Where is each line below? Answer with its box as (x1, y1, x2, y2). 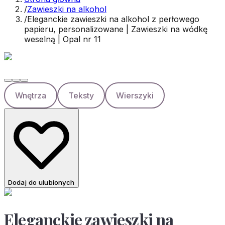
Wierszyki (116, 90, 154, 100)
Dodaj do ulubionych (8, 178, 75, 186)
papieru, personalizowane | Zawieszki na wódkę (24, 24, 207, 34)
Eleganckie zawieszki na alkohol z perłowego (27, 14, 199, 24)
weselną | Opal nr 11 (24, 34, 101, 44)
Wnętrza (15, 90, 46, 100)
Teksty (68, 90, 94, 100)
